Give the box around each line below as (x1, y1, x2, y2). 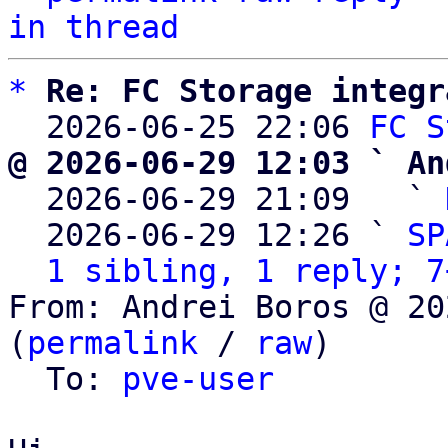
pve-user (122, 361, 274, 397)
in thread (8, 9, 179, 45)
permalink (27, 325, 198, 361)
